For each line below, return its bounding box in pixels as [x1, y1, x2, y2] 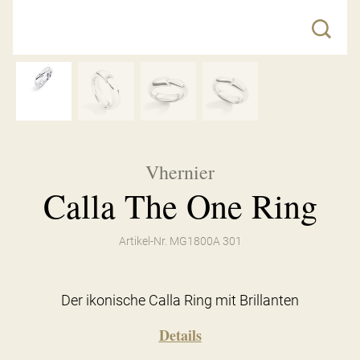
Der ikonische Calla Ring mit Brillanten [61, 291, 299, 309]
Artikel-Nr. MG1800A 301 [118, 234, 242, 247]
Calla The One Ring [43, 182, 317, 228]
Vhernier [145, 158, 215, 185]
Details [158, 324, 202, 346]
